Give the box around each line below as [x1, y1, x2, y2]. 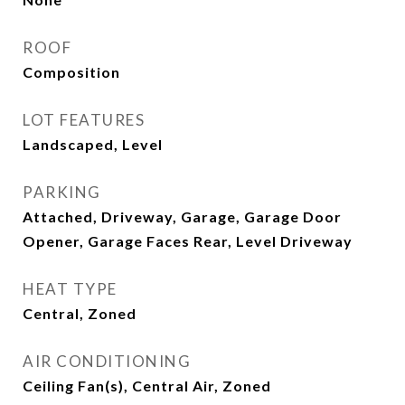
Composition [23, 63, 120, 80]
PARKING [23, 183, 101, 202]
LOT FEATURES [23, 110, 145, 129]
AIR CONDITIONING [23, 352, 191, 371]
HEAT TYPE [23, 279, 118, 298]
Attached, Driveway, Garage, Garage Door [23, 208, 342, 225]
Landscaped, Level [23, 136, 163, 153]
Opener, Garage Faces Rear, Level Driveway [23, 232, 353, 250]
